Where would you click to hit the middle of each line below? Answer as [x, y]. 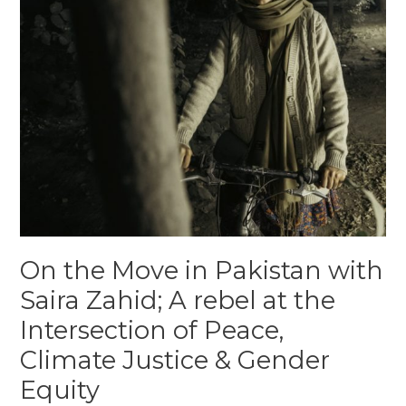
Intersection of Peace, [152, 331]
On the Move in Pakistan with [202, 271]
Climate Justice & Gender [175, 361]
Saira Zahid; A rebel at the [178, 301]
